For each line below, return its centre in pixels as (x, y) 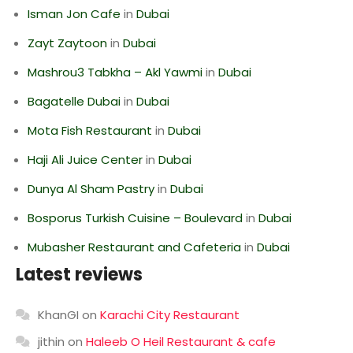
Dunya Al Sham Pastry (91, 189)
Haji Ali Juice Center (85, 160)
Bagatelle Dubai (74, 101)
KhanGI (58, 315)
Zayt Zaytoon (67, 43)
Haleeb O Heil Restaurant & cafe (181, 342)
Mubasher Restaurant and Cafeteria (134, 247)
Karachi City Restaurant (170, 315)
